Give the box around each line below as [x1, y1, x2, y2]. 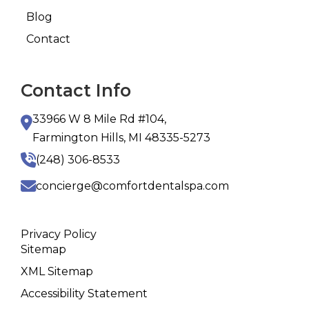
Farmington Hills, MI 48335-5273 [32, 130, 210, 144]
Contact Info [21, 79, 131, 101]
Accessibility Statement [21, 286, 148, 300]
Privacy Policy [21, 227, 97, 241]
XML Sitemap [21, 264, 93, 278]
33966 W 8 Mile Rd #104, [32, 112, 166, 126]
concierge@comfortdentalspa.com [36, 179, 229, 193]
